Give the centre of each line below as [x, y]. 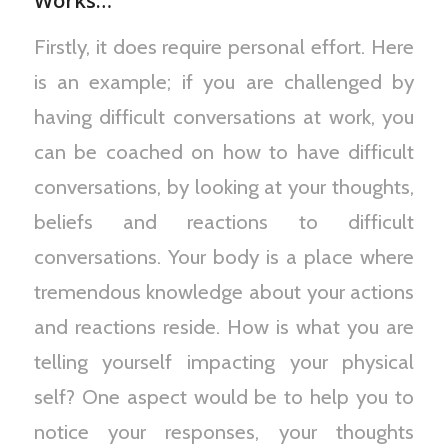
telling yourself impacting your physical [224, 362]
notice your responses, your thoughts [224, 432]
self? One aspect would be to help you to [224, 397]
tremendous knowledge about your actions [224, 292]
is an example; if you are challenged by [224, 82]
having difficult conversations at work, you [224, 117]
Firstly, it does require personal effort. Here [224, 47]
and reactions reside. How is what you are [224, 327]
